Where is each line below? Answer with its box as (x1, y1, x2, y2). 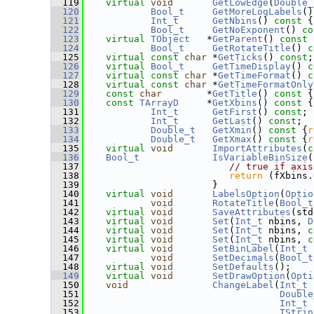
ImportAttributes (212, 143, 302, 153)
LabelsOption (212, 189, 280, 199)
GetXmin (212, 125, 252, 135)
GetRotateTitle (212, 43, 291, 53)
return (229, 170, 263, 181)
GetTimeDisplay (212, 61, 291, 71)
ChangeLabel (212, 280, 274, 290)
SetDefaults (212, 261, 274, 272)
